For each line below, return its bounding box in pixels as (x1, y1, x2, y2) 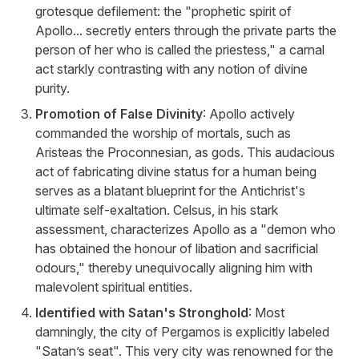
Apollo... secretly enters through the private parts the (35, 22, 337, 38)
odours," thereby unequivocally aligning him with (35, 259, 313, 276)
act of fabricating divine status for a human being (35, 163, 317, 179)
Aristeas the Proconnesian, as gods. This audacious (35, 143, 335, 160)
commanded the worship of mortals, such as (35, 124, 291, 141)
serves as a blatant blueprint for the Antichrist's (35, 182, 305, 199)
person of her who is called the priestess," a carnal (35, 41, 325, 58)
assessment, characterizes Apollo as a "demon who (35, 220, 336, 237)
